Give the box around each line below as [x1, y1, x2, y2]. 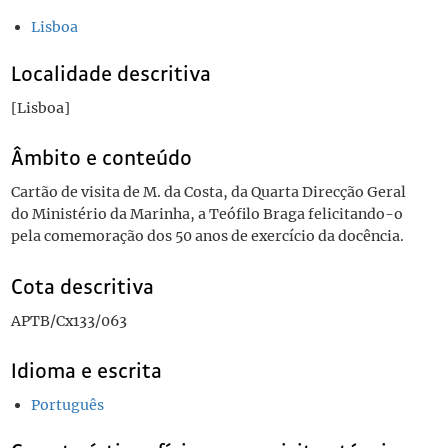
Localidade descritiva [10, 61, 211, 86]
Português [30, 396, 104, 414]
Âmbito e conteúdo [10, 146, 192, 171]
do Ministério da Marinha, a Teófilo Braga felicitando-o [10, 205, 403, 224]
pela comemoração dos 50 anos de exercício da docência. [10, 227, 404, 246]
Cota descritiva [10, 274, 154, 299]
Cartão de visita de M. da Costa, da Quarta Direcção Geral [10, 183, 406, 202]
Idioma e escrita [10, 359, 162, 383]
